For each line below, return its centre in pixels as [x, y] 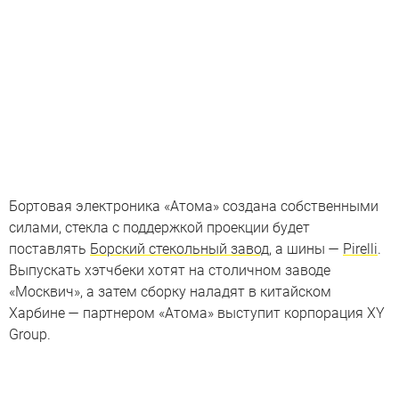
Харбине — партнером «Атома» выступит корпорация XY [197, 313]
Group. [30, 334]
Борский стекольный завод [179, 248]
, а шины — [306, 248]
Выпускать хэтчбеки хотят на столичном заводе [170, 270]
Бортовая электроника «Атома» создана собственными [194, 206]
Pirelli [360, 248]
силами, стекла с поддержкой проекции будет [159, 227]
